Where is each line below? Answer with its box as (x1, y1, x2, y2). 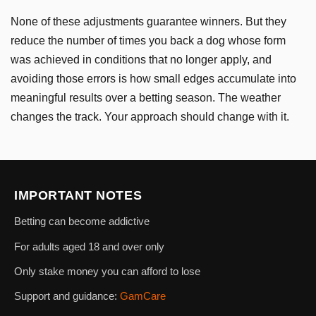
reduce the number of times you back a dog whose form (11, 34, 286, 47)
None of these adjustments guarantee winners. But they (11, 15, 286, 28)
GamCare (120, 289, 166, 302)
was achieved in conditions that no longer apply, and (11, 53, 272, 66)
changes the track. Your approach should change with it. (11, 110, 289, 123)
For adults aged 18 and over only (14, 240, 164, 253)
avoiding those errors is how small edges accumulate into (11, 72, 296, 85)
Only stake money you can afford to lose (14, 265, 200, 277)
